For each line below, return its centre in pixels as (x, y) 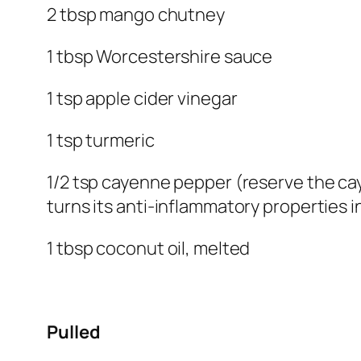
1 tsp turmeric (101, 141)
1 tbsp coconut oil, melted (149, 249)
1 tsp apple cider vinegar (142, 99)
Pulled (74, 332)
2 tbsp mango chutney (136, 15)
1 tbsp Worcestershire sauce (160, 57)
